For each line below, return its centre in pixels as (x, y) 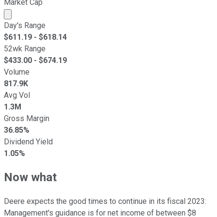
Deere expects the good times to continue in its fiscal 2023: (105, 201)
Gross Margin (27, 118)
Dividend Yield (28, 141)
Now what (30, 178)
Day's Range (25, 25)
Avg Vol (17, 95)
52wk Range (25, 48)
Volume (17, 72)
